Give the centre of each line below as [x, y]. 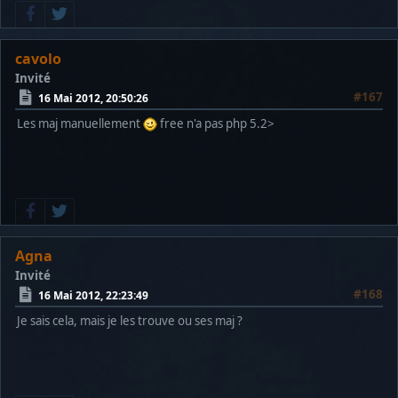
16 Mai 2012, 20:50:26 [93, 98]
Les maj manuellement [80, 124]
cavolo [38, 59]
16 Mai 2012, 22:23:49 [93, 295]
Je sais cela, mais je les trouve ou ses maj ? [130, 321]
